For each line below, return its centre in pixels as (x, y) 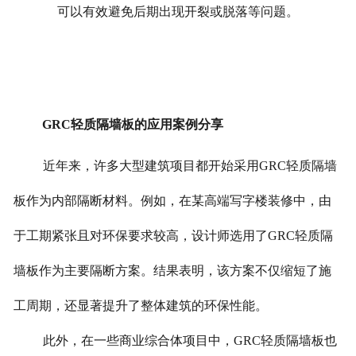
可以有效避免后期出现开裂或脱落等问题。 (178, 11)
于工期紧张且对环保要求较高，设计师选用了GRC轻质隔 (173, 236)
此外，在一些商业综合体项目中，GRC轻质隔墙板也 (190, 341)
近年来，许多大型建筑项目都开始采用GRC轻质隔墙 (190, 166)
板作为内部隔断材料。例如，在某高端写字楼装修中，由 (172, 201)
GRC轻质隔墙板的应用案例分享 (132, 125)
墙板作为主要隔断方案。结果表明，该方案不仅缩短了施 (172, 271)
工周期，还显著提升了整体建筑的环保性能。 (140, 306)
